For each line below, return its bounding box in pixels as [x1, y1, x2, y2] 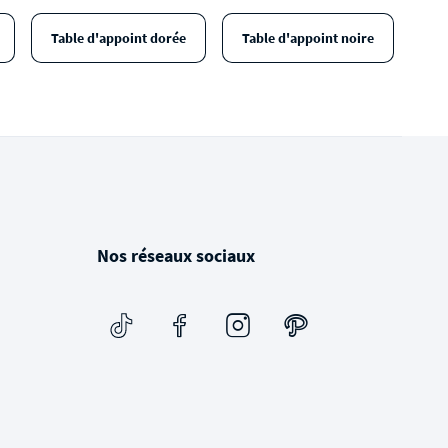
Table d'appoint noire [241, 29, 374, 47]
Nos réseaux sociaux [96, 244, 255, 267]
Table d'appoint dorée [50, 29, 186, 47]
